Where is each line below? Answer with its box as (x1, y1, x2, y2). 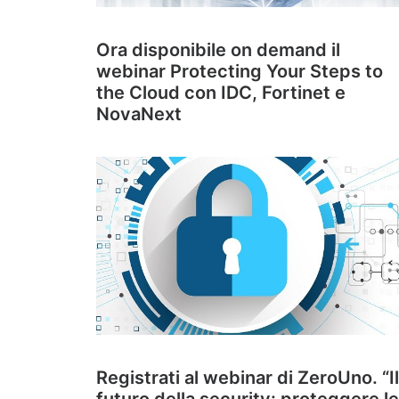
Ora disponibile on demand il (96, 39, 340, 61)
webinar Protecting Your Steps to (96, 61, 383, 82)
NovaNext (96, 103, 182, 125)
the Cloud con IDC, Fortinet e (96, 82, 346, 103)
